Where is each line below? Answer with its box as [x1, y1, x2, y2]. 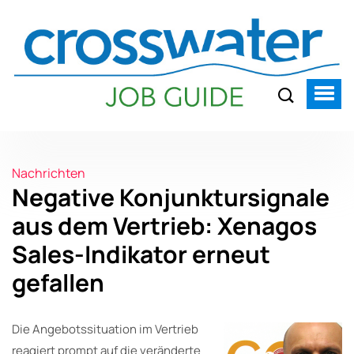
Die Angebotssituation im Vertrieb [12, 320, 198, 337]
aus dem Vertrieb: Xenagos [12, 209, 317, 242]
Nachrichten [12, 164, 85, 182]
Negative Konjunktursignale [12, 180, 330, 213]
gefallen [12, 265, 104, 299]
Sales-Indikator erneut [12, 237, 270, 270]
